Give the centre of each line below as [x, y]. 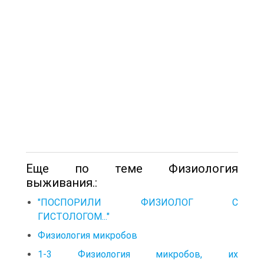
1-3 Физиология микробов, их [138, 254]
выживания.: [62, 182]
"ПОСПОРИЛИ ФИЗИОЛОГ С [138, 202]
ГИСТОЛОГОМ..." [74, 216]
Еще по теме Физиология [132, 168]
